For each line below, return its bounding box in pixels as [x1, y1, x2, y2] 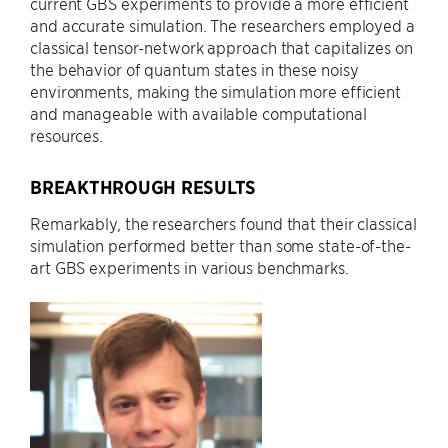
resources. [30, 124, 104, 145]
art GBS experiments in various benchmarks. [30, 256, 349, 277]
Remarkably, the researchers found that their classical [30, 212, 417, 233]
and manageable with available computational [30, 102, 367, 123]
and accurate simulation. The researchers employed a [30, 14, 415, 35]
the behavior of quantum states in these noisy [30, 58, 359, 79]
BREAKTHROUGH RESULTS [30, 175, 256, 199]
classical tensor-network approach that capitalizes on [30, 36, 413, 57]
